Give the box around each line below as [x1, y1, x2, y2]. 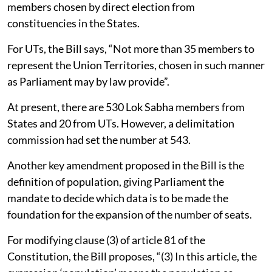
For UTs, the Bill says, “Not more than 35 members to [7, 41, 254, 55]
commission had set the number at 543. [7, 132, 191, 146]
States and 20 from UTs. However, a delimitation [7, 116, 234, 130]
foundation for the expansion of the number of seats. [7, 207, 254, 221]
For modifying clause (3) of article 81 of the [7, 233, 205, 246]
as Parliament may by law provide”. [7, 74, 169, 88]
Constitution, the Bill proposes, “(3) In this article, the [7, 249, 257, 263]
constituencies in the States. [7, 16, 140, 30]
